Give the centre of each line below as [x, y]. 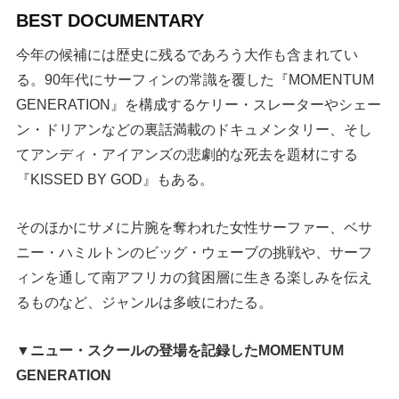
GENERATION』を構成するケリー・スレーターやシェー [199, 104]
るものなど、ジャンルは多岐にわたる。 [145, 301]
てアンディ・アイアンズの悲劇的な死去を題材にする [187, 154]
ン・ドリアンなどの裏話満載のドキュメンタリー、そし [195, 129]
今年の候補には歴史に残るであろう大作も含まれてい [187, 54]
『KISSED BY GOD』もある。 [115, 179]
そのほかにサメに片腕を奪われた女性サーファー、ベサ [195, 227]
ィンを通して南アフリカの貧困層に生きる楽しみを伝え [195, 277]
